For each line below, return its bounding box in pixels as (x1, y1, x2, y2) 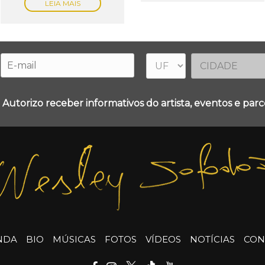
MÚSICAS (53, 234, 96, 245)
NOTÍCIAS (190, 234, 235, 245)
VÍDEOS (146, 234, 181, 245)
